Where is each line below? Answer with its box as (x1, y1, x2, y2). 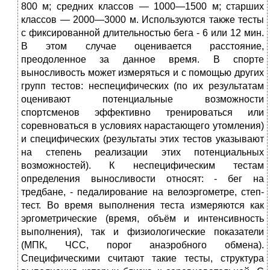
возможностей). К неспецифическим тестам (21, 160, 264, 171)
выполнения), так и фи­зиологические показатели (21, 227, 264, 237)
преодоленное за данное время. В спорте (21, 54, 264, 65)
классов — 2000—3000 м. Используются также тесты (21, 14, 264, 25)
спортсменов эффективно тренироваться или (21, 107, 264, 118)
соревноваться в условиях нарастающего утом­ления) (21, 121, 264, 131)
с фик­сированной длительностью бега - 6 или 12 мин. (21, 28, 264, 39)
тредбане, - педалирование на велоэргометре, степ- (21, 187, 264, 198)
